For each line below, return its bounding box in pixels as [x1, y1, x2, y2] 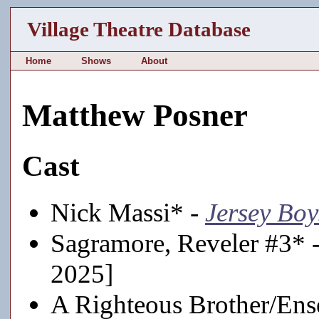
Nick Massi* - [51, 197, 205, 227]
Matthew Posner [22, 98, 248, 134]
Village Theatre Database [27, 18, 251, 41]
